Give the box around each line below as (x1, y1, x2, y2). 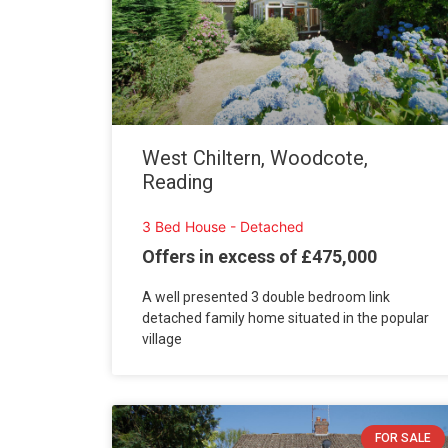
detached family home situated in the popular (142, 310, 429, 327)
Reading (142, 169, 213, 194)
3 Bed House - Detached (142, 217, 304, 235)
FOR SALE (374, 431, 431, 446)
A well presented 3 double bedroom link (142, 289, 390, 306)
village (142, 331, 182, 348)
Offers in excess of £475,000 (142, 246, 377, 268)
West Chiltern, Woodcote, (142, 145, 368, 170)
